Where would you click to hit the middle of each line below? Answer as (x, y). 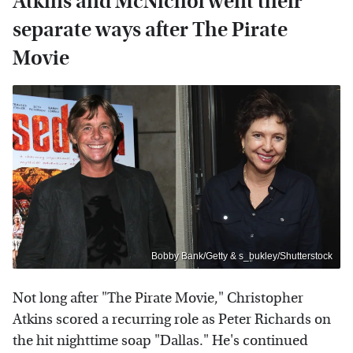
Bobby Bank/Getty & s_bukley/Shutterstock (242, 256)
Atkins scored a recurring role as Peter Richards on (172, 320)
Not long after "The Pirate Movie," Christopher (158, 299)
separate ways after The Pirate (150, 29)
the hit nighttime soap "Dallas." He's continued (160, 341)
